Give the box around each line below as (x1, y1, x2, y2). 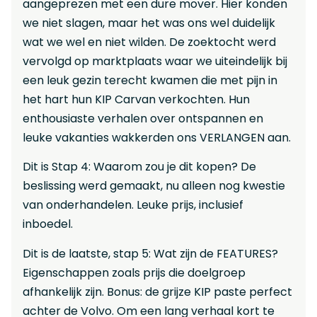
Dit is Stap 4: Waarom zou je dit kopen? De (23, 158, 256, 175)
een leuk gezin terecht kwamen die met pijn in (23, 72, 277, 89)
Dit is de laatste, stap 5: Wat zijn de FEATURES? (23, 245, 278, 262)
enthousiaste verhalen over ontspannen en (23, 110, 263, 127)
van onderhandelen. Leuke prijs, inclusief (23, 197, 243, 214)
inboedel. (23, 216, 73, 233)
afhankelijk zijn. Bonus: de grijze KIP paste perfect (23, 283, 292, 300)
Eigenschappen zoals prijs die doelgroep (23, 264, 246, 281)
